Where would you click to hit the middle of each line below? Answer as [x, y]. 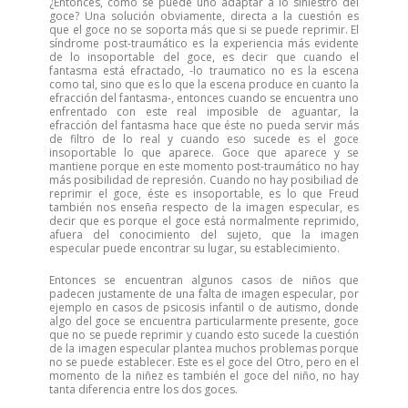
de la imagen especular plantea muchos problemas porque [204, 348]
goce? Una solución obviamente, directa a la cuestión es [204, 16]
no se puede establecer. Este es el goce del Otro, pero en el [204, 362]
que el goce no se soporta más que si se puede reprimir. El [204, 30]
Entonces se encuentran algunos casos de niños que [204, 280]
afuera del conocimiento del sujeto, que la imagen [204, 235]
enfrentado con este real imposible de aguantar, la [204, 112]
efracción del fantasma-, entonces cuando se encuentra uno [204, 98]
